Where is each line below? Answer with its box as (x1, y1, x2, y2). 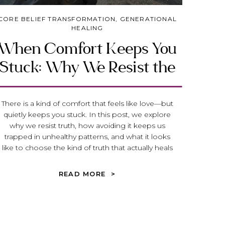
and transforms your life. (46, 154, 129, 163)
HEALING (71, 24, 103, 32)
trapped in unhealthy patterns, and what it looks (4, 132, 170, 141)
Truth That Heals (30, 78, 144, 94)
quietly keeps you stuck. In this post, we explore (4, 110, 171, 119)
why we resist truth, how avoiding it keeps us (9, 121, 165, 130)
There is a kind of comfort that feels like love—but (1, 99, 173, 108)
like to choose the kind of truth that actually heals (2, 143, 173, 152)
